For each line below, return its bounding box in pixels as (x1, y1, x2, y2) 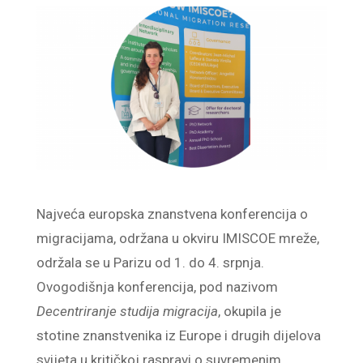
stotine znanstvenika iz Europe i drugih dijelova (36, 327, 321, 344)
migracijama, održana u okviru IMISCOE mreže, (36, 229, 319, 246)
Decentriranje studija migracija (36, 302, 218, 319)
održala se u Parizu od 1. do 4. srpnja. (36, 254, 264, 271)
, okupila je (217, 302, 281, 319)
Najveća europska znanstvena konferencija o (36, 205, 308, 222)
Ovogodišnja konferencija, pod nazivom (36, 278, 278, 295)
